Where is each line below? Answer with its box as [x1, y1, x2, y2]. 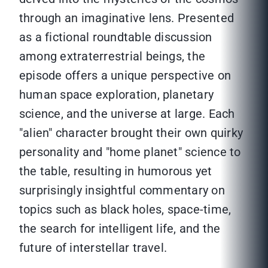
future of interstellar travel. [19, 240, 167, 255]
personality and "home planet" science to [19, 145, 241, 160]
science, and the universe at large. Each [19, 106, 235, 121]
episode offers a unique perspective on [19, 68, 232, 83]
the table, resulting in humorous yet [19, 164, 212, 179]
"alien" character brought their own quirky [19, 126, 243, 141]
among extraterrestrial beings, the [19, 49, 206, 64]
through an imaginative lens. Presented [19, 11, 234, 26]
